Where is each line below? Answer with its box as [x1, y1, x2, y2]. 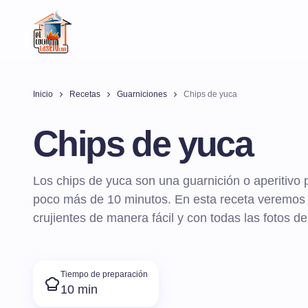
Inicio [33, 89, 53, 99]
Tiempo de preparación [60, 269, 148, 280]
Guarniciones [117, 89, 167, 99]
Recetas [69, 89, 100, 99]
